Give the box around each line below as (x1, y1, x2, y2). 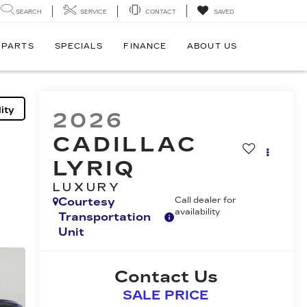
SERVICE (80, 8, 107, 15)
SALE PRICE (123, 288, 210, 304)
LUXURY (52, 181, 122, 195)
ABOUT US (187, 42, 237, 51)
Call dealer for (175, 195, 237, 206)
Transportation (58, 210, 151, 224)
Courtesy (58, 195, 115, 209)
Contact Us (114, 267, 218, 287)
